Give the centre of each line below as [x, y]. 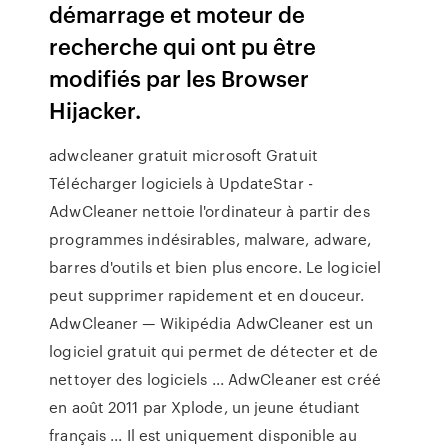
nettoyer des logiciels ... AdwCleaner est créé [215, 379]
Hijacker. [95, 109]
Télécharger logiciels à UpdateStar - [181, 183]
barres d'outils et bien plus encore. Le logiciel [215, 267]
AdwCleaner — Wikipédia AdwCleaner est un [211, 323]
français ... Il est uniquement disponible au [203, 435]
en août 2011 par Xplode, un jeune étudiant [205, 407]
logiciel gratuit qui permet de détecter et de [213, 351]
